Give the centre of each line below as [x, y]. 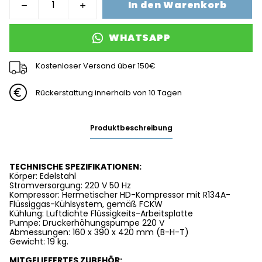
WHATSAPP [140, 38]
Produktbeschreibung [131, 128]
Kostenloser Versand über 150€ [95, 65]
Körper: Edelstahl [43, 176]
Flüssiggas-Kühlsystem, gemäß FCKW [86, 204]
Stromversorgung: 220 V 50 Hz [70, 185]
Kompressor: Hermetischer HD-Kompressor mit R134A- [120, 195]
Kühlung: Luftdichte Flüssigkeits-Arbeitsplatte [101, 213]
